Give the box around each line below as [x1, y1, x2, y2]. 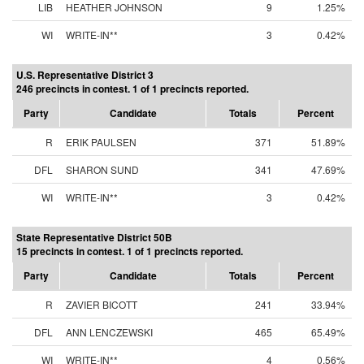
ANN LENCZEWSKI [66, 325, 153, 339]
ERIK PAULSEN [66, 135, 136, 149]
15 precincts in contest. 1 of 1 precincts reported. [16, 244, 243, 258]
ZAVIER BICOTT [66, 297, 137, 311]
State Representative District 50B [16, 230, 172, 245]
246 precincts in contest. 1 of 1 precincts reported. [16, 81, 249, 96]
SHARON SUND [66, 162, 139, 176]
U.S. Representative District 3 [16, 67, 154, 82]
